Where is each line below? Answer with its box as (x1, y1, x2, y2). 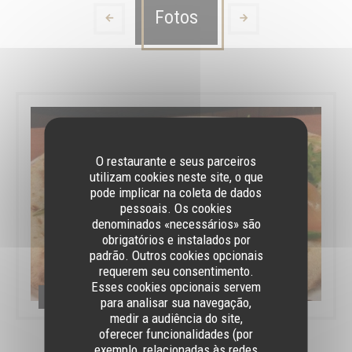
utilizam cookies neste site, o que (89, 168, 263, 184)
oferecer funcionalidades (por (99, 325, 253, 341)
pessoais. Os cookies (120, 200, 232, 215)
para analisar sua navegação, (101, 294, 251, 310)
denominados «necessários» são (91, 215, 261, 231)
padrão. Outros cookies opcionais (89, 247, 263, 262)
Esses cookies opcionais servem (91, 278, 261, 294)
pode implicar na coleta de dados (90, 184, 262, 200)
